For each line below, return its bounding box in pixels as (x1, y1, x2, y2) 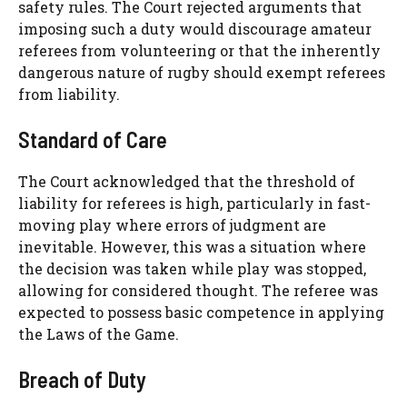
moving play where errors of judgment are (18, 214, 326, 234)
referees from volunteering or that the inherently (18, 40, 381, 60)
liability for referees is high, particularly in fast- (18, 193, 371, 213)
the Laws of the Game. (18, 323, 179, 343)
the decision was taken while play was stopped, (18, 258, 366, 278)
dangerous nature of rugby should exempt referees (18, 62, 385, 82)
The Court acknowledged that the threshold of (18, 171, 355, 191)
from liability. (18, 84, 120, 104)
